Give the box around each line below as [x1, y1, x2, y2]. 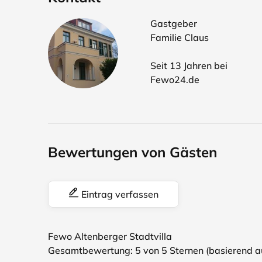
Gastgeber [150, 18, 197, 29]
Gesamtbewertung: [48, 244, 135, 256]
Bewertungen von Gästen [48, 143, 217, 161]
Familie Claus [150, 32, 209, 43]
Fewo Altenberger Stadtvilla [48, 230, 172, 242]
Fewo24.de [150, 74, 199, 85]
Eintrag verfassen [79, 188, 158, 200]
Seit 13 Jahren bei [150, 60, 227, 71]
